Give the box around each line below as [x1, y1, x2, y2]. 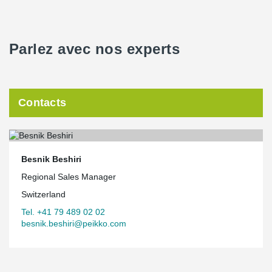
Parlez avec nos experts [9, 41, 180, 57]
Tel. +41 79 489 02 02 [21, 206, 105, 217]
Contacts [18, 97, 67, 109]
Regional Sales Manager [21, 171, 116, 182]
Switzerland [21, 189, 66, 199]
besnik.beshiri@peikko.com [21, 218, 126, 228]
